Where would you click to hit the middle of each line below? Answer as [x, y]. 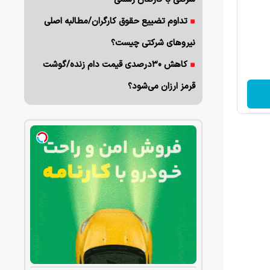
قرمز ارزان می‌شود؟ [162, 86]
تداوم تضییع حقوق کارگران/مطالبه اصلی [116, 21]
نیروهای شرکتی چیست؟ [153, 43]
